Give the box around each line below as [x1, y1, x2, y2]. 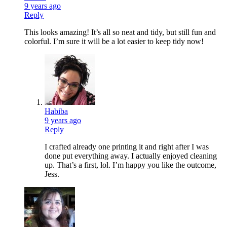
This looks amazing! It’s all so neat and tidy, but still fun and [24, 28, 216, 37]
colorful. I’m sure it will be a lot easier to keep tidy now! [24, 37, 204, 46]
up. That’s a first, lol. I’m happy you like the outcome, [45, 161, 216, 170]
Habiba [45, 107, 68, 116]
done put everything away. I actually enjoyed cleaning [45, 152, 217, 161]
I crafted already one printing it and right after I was [45, 142, 209, 152]
